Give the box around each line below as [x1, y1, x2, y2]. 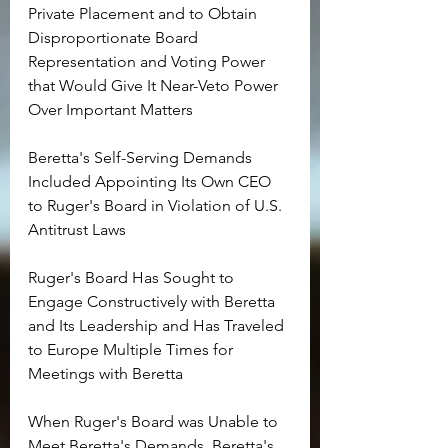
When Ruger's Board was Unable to [28, 412, 282, 432]
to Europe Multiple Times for [28, 340, 237, 360]
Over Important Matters [28, 100, 193, 120]
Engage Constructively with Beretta [28, 292, 279, 312]
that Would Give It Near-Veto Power [28, 76, 282, 96]
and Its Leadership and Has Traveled [28, 316, 288, 336]
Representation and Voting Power [28, 52, 269, 72]
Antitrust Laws [28, 220, 126, 240]
